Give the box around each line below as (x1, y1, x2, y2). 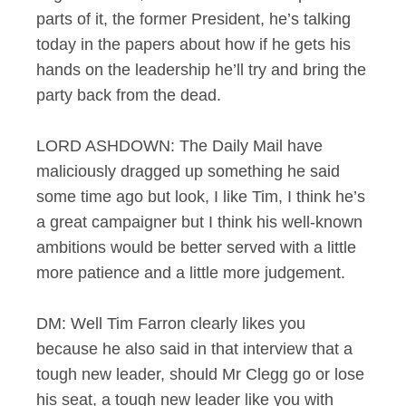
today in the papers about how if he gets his (36, 35, 351, 53)
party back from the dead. (36, 86, 221, 104)
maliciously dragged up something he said (36, 162, 340, 180)
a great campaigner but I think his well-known (36, 213, 362, 231)
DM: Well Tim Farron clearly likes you (36, 314, 305, 333)
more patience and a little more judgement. (36, 264, 354, 282)
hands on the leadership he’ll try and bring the (36, 61, 366, 79)
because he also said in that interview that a (36, 340, 353, 358)
